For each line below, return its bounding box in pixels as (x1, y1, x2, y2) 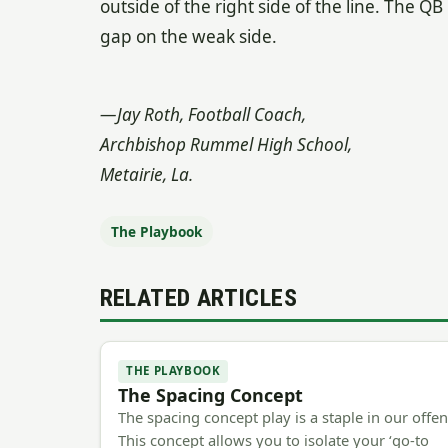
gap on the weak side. (99, 24, 277, 48)
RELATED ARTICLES (99, 283, 297, 312)
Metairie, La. (99, 163, 193, 187)
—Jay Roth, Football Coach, (99, 103, 306, 127)
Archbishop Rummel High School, (99, 133, 352, 157)
